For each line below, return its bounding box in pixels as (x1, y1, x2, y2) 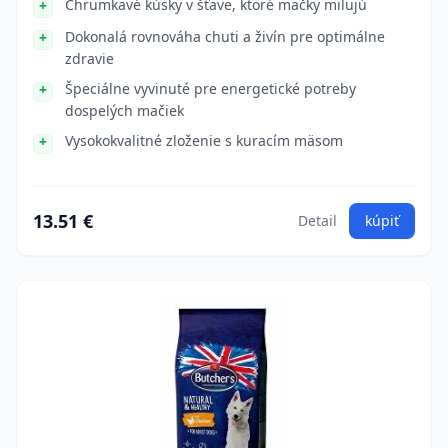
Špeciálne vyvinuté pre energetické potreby (65, 79, 356, 98)
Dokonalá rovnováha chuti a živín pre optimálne (65, 27, 385, 46)
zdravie (65, 49, 114, 68)
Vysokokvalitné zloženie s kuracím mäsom (65, 131, 343, 150)
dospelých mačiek (65, 101, 184, 120)
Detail (298, 211, 337, 230)
